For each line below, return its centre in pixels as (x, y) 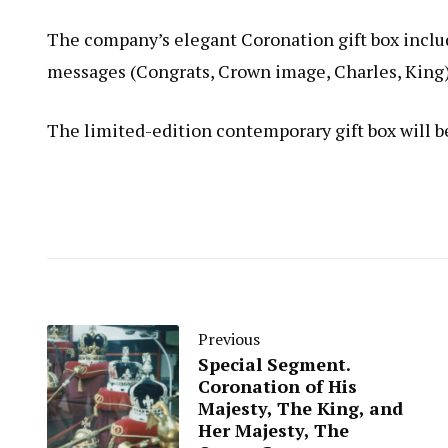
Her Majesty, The (273, 430)
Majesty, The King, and (300, 408)
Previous (229, 339)
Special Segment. (274, 364)
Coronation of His (277, 386)
